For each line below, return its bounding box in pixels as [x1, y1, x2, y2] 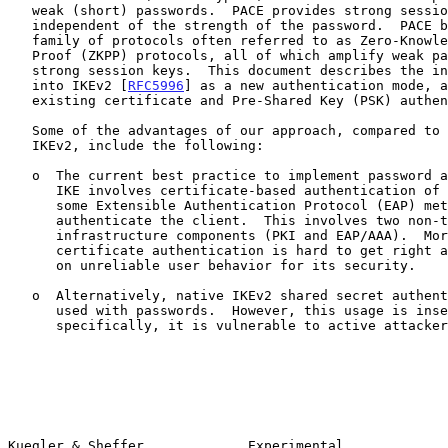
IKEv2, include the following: [8, 137, 32, 153]
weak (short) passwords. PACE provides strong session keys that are [8, 2, 32, 18]
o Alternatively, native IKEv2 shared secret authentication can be [8, 287, 32, 303]
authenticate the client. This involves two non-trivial [8, 212, 56, 228]
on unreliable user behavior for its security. [8, 257, 56, 273]
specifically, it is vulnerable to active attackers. [8, 317, 56, 333]
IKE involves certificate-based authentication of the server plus [8, 182, 56, 198]
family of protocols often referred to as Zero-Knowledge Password [8, 32, 32, 48]
